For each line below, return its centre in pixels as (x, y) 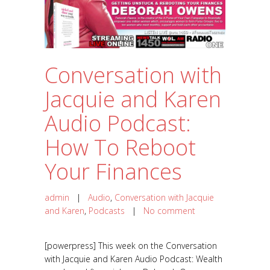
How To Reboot (120, 148)
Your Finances (113, 172)
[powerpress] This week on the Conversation (131, 246)
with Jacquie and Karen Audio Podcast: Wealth (133, 259)
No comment (169, 211)
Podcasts (107, 211)
